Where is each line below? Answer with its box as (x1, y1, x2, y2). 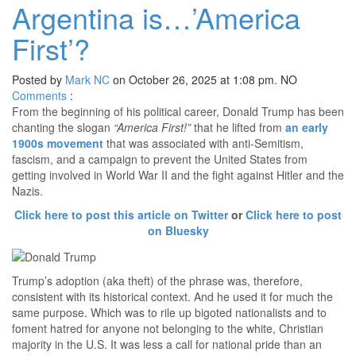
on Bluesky (147, 222, 209, 239)
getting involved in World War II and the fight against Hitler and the (12, 167, 344, 184)
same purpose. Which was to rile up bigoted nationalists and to (12, 304, 327, 320)
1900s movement (12, 135, 103, 152)
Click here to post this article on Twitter (14, 207, 228, 223)
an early (285, 119, 328, 136)
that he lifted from (191, 119, 285, 136)
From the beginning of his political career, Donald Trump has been (12, 103, 344, 120)
